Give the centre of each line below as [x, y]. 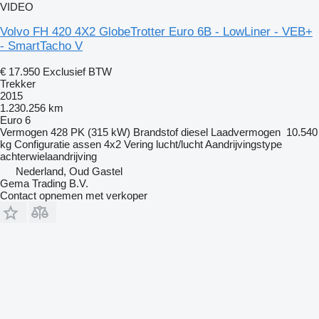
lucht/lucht [179, 144]
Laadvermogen [246, 132]
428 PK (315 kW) [90, 132]
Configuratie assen [58, 144]
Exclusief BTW [77, 71]
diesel [194, 132]
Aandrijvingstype [244, 144]
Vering [138, 144]
